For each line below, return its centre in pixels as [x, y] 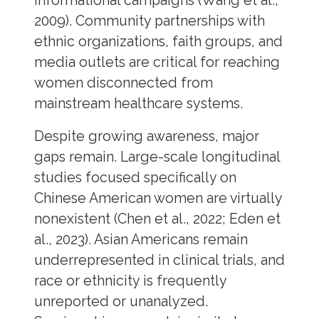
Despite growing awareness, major [146, 137]
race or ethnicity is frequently [130, 281]
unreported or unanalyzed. [121, 302]
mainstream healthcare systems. [138, 103]
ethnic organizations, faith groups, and [158, 41]
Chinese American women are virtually [158, 199]
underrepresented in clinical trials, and [159, 261]
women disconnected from [123, 83]
